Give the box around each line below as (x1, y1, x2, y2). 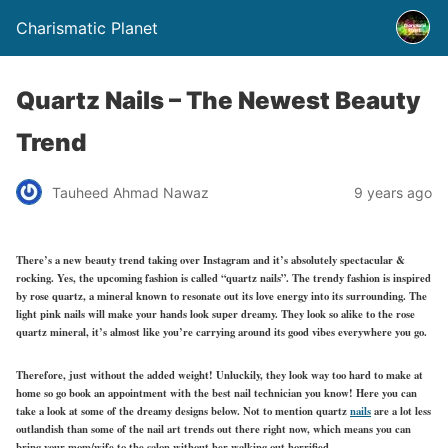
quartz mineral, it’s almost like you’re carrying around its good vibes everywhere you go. (16, 323, 427, 340)
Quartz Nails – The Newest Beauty (16, 86, 421, 115)
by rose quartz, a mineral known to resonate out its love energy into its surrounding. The (16, 287, 427, 304)
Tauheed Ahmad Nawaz (52, 183, 209, 201)
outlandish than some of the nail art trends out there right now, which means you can (16, 420, 411, 437)
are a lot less (371, 402, 431, 419)
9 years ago (354, 183, 432, 201)
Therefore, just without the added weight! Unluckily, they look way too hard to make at (16, 366, 423, 383)
